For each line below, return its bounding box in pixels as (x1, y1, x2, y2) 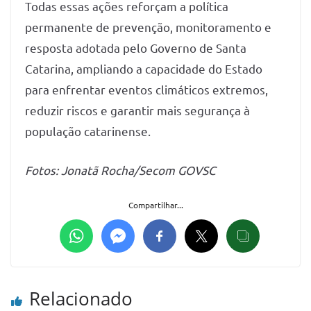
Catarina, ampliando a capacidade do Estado (25, 61, 262, 76)
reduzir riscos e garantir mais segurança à (25, 103, 250, 118)
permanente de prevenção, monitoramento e (25, 19, 271, 35)
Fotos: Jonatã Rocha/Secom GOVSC (25, 162, 216, 177)
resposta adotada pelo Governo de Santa (25, 40, 246, 56)
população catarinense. (25, 124, 153, 139)
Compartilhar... (128, 199, 183, 211)
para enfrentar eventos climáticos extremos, (25, 82, 268, 97)
